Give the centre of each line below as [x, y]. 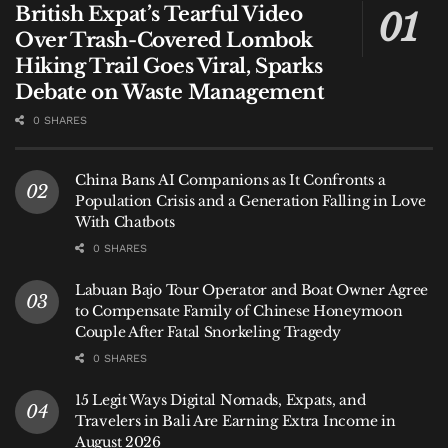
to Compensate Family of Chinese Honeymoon [239, 310]
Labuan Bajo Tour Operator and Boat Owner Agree [252, 289]
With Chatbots [125, 221]
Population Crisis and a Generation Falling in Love [251, 200]
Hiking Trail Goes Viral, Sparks [169, 65]
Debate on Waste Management [170, 91]
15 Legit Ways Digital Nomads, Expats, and [220, 399]
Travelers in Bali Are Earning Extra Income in [235, 420]
